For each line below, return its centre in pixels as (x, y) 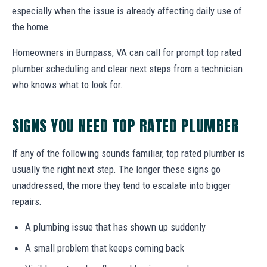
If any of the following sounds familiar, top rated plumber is (128, 153)
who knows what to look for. (67, 84)
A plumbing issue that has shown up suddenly (115, 227)
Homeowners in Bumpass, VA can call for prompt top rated (127, 52)
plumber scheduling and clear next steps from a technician (127, 68)
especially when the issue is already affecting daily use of (127, 10)
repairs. (27, 201)
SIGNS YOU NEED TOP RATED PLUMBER (126, 125)
